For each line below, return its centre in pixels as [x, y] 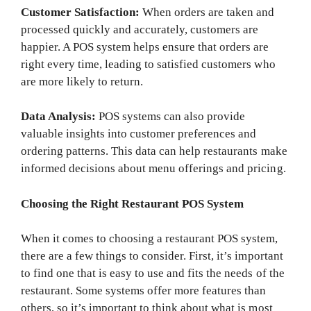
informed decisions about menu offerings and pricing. [153, 169]
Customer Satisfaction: [82, 12]
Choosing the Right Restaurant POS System [133, 203]
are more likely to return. [82, 81]
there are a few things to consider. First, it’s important [152, 256]
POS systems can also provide [172, 117]
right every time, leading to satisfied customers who [148, 64]
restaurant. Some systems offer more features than [144, 291]
